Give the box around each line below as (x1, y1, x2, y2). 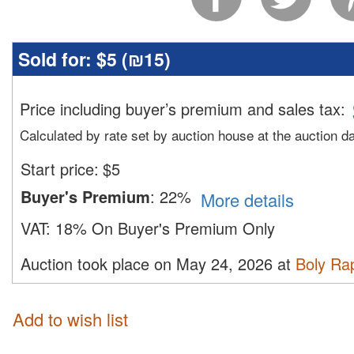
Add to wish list (13, 307, 128, 332)
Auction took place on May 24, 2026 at (21, 251, 296, 275)
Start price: (21, 157, 99, 181)
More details (215, 186, 294, 212)
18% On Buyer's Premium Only (55, 216, 275, 239)
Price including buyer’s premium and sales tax (20, 97, 341, 121)
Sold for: (18, 46, 96, 73)
